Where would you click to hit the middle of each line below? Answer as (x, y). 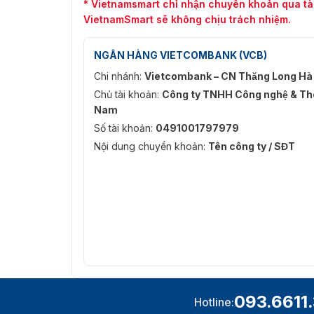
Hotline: (214, 302)
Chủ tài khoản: (128, 95)
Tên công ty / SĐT (252, 146)
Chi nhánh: (119, 76)
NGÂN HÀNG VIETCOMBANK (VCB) (180, 55)
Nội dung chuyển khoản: (151, 146)
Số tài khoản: (125, 128)
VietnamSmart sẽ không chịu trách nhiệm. (187, 20)
